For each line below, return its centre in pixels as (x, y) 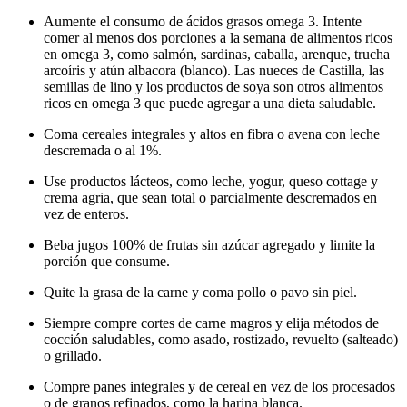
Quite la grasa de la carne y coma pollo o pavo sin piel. (200, 292)
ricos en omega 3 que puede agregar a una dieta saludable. (210, 103)
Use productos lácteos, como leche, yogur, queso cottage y (211, 181)
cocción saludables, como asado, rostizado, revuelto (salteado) (221, 339)
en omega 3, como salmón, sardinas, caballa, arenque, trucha (217, 54)
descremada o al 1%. (103, 150)
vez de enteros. (86, 213)
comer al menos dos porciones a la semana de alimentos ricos (218, 37)
